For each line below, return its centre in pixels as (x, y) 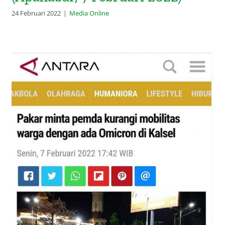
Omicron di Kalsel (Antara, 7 (113, 176)
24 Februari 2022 (36, 13)
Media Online (89, 13)
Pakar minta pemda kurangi (113, 147)
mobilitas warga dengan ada (113, 161)
